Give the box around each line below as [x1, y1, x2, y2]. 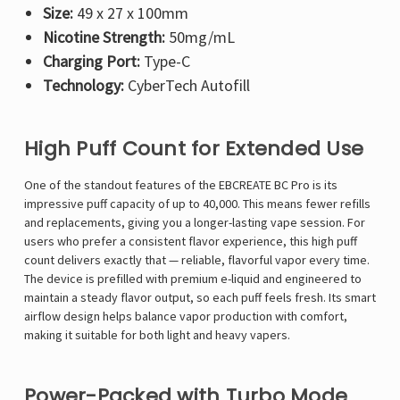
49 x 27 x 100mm [72, 3, 188, 24]
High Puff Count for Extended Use [24, 135, 363, 163]
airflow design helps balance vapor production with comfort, [24, 308, 347, 325]
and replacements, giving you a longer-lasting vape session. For [24, 214, 365, 231]
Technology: [42, 75, 124, 96]
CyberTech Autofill [123, 75, 250, 96]
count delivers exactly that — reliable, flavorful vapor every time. [24, 252, 370, 269]
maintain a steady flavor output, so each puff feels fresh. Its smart [24, 289, 376, 306]
